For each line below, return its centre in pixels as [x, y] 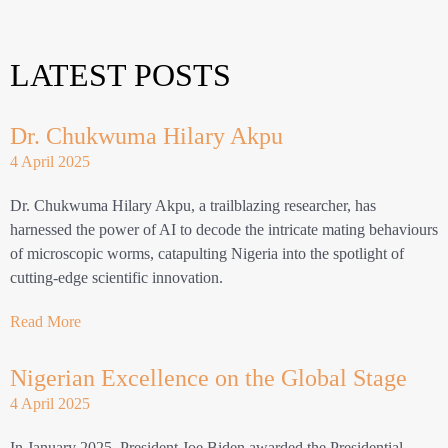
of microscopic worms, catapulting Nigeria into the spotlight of [207, 254]
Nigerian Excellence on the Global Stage [208, 378]
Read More [45, 322]
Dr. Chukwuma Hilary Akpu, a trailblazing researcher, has [193, 206]
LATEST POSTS [120, 75]
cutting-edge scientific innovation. [120, 278]
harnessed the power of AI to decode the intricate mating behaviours [224, 230]
